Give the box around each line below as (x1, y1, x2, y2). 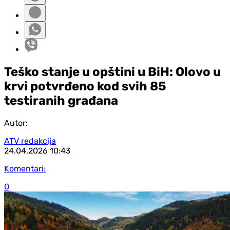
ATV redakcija (4, 136, 56, 146)
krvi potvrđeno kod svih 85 (4, 79, 166, 93)
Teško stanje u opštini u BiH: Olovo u (4, 64, 221, 79)
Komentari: (4, 163, 46, 174)
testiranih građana (4, 93, 118, 108)
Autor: (4, 118, 28, 128)
